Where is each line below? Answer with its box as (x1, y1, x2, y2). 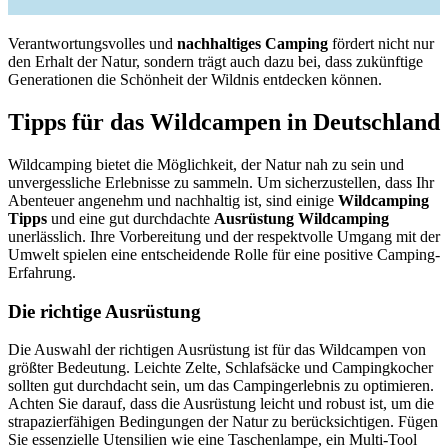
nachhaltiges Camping (177, 35, 328, 53)
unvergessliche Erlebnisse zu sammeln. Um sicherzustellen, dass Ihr (8, 173, 434, 191)
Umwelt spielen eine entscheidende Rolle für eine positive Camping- (8, 245, 440, 263)
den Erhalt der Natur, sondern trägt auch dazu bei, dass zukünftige (8, 53, 423, 71)
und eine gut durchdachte (47, 209, 214, 227)
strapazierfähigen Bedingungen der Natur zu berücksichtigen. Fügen (8, 413, 438, 431)
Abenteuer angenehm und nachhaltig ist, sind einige (8, 191, 338, 209)
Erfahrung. (8, 263, 76, 281)
